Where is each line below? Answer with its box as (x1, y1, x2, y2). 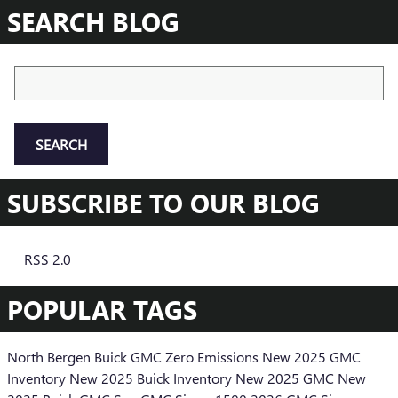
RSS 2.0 (20, 250, 71, 269)
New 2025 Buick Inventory (69, 369, 235, 388)
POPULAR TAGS (7, 291, 197, 328)
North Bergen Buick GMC (7, 347, 165, 367)
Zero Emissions (165, 347, 262, 367)
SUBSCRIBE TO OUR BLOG (7, 185, 320, 221)
